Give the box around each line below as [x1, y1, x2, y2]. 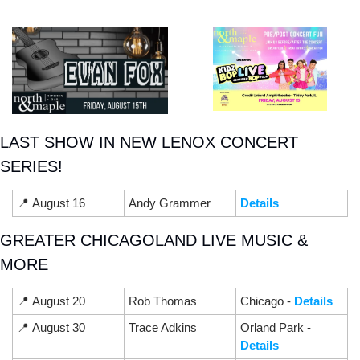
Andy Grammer [129, 195, 211, 210]
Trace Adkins [129, 320, 197, 334]
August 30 [29, 320, 85, 334]
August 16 [29, 195, 85, 210]
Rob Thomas [129, 293, 197, 308]
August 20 [29, 293, 85, 308]
